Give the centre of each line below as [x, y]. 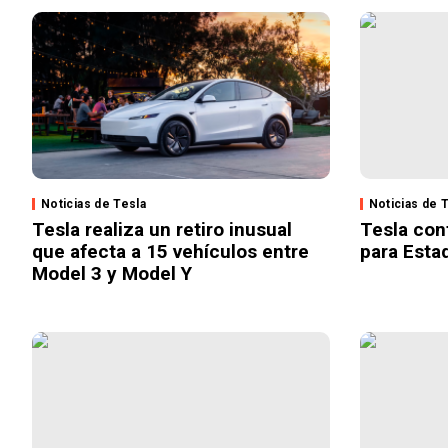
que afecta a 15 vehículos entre [170, 252]
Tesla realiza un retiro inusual [162, 230]
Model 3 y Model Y [112, 274]
